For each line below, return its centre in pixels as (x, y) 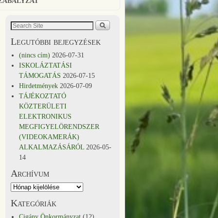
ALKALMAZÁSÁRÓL (52, 147)
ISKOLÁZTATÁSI (46, 65)
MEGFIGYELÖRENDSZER (59, 127)
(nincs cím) (35, 55)
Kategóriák (34, 203)
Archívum (30, 173)
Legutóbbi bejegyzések (56, 42)
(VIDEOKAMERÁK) (49, 137)
